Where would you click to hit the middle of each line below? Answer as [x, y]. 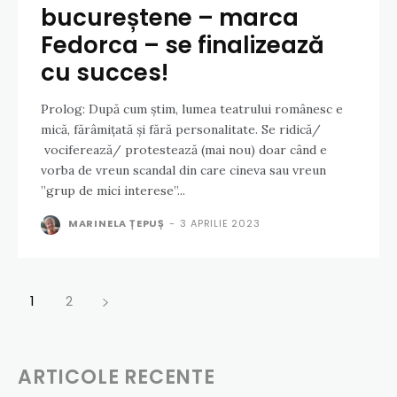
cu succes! [105, 73]
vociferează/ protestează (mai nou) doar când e [184, 150]
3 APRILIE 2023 [220, 224]
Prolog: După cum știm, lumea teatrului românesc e [65, 109]
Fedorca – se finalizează [183, 46]
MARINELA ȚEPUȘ [117, 224]
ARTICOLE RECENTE [117, 378]
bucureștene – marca [170, 18]
